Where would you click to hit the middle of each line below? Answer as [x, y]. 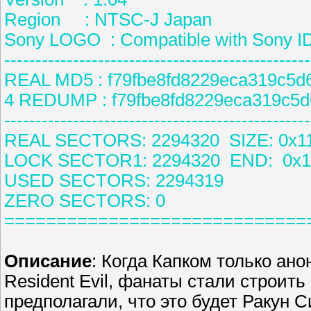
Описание [48, 261]
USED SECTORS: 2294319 [114, 181]
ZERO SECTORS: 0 [85, 201]
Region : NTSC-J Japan [108, 20]
